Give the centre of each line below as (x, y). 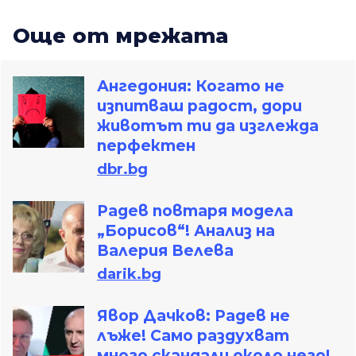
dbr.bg (122, 170)
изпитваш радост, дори (199, 106)
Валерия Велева (165, 251)
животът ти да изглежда (208, 126)
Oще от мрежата (120, 36)
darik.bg (129, 275)
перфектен (146, 146)
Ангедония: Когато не (191, 87)
